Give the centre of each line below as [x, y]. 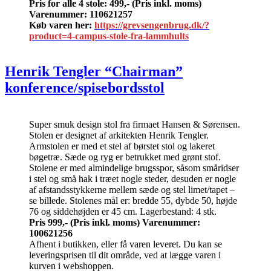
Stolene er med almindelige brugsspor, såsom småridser [134, 168]
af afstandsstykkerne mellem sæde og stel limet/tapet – [132, 190]
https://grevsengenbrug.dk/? [152, 25]
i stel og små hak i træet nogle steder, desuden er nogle [132, 179]
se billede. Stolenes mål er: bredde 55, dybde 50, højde [133, 201]
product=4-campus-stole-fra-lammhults [109, 36]
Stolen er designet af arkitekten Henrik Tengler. [119, 135]
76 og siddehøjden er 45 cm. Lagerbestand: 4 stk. [123, 212]
